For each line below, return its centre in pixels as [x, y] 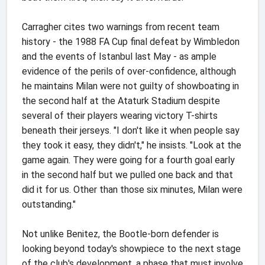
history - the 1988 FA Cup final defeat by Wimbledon [131, 41]
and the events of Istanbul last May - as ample [119, 56]
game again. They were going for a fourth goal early [128, 160]
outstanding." [49, 204]
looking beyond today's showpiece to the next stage [131, 248]
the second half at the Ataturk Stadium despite [121, 101]
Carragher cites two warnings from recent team [121, 27]
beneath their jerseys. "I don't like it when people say [131, 130]
